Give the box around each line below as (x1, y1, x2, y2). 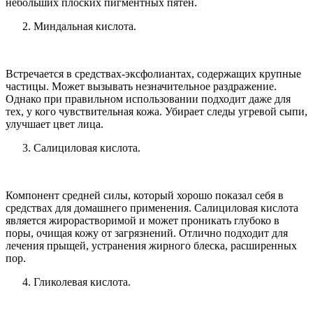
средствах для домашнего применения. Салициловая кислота (6, 201, 298, 214)
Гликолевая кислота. (34, 275, 131, 288)
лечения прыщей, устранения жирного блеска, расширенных (6, 239, 297, 252)
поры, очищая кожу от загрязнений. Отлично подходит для (6, 226, 288, 239)
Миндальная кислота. (34, 20, 136, 32)
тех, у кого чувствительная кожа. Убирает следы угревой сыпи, (6, 105, 307, 117)
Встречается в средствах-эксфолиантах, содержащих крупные (6, 67, 301, 80)
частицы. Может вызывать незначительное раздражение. (6, 80, 277, 92)
